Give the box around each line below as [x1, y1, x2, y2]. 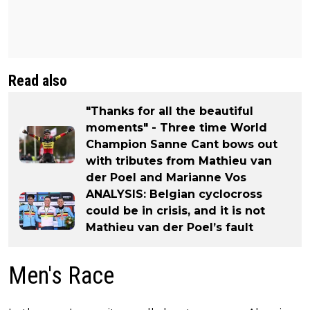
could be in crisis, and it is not [86, 203, 265, 217]
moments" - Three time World [86, 120, 267, 134]
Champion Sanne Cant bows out [86, 137, 277, 151]
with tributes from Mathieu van [86, 154, 272, 167]
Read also [8, 71, 67, 89]
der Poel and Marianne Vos [86, 170, 246, 184]
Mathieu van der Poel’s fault [86, 220, 253, 234]
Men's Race [8, 261, 114, 290]
